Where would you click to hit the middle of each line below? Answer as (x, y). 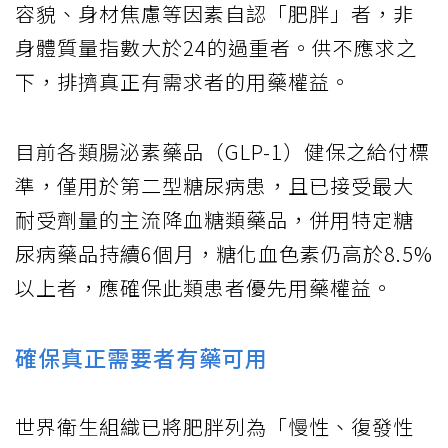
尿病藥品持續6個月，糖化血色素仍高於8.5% (224, 253)
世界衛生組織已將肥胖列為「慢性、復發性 (214, 426)
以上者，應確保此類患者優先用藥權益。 (204, 287)
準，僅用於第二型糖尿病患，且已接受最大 (214, 185)
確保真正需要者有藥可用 (141, 356)
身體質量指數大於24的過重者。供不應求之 (216, 47)
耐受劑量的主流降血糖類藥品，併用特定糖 (214, 219)
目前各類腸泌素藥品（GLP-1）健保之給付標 (222, 151)
